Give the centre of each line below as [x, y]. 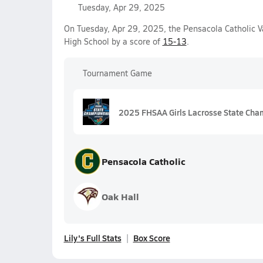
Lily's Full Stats [92, 238]
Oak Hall [120, 196]
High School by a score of [113, 41]
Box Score [151, 238]
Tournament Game [117, 73]
